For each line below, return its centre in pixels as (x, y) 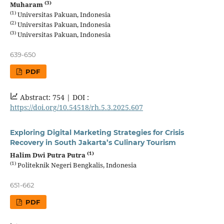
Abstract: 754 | (45, 97)
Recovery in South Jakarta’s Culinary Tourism (93, 142)
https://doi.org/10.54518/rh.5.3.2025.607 (76, 107)
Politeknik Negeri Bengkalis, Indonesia (76, 165)
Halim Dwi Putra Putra (48, 155)
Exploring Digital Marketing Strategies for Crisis (97, 132)
